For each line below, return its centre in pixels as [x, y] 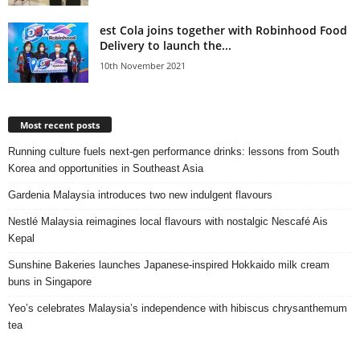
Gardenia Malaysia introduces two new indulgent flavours [140, 194]
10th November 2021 [143, 65]
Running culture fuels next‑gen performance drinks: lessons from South [174, 151]
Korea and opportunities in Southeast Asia [106, 168]
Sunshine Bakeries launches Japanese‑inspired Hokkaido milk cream [169, 264]
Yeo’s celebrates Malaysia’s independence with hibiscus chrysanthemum [178, 308]
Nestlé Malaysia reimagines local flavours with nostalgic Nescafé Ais [168, 221]
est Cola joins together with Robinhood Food [223, 30]
